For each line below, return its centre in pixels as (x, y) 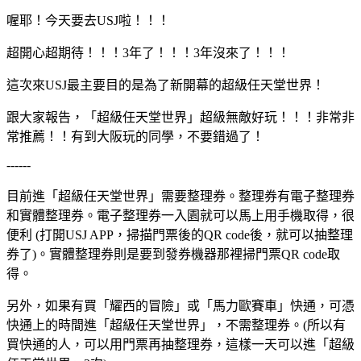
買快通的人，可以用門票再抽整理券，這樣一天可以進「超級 (180, 344)
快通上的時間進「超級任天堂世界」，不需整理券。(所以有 (176, 325)
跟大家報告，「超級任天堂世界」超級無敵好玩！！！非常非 (180, 117)
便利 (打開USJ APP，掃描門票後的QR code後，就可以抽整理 (180, 234)
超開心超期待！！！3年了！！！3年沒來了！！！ (148, 52)
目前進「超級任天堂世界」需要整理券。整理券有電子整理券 (180, 196)
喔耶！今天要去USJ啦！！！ (88, 20)
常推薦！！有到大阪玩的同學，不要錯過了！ (135, 136)
